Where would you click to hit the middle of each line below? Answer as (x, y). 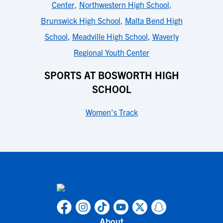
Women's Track (111, 112)
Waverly (165, 36)
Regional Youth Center (111, 52)
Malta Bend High (154, 20)
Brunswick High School (80, 20)
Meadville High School (110, 36)
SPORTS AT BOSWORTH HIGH (111, 75)
